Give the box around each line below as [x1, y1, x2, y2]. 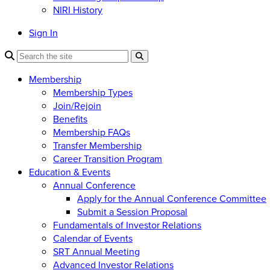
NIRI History [53, 2, 102, 16]
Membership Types [53, 85, 133, 99]
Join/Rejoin [53, 98, 101, 112]
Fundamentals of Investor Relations [53, 218, 201, 231]
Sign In [29, 25, 58, 39]
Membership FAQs [53, 125, 130, 139]
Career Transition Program [53, 151, 162, 165]
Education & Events [29, 165, 110, 178]
